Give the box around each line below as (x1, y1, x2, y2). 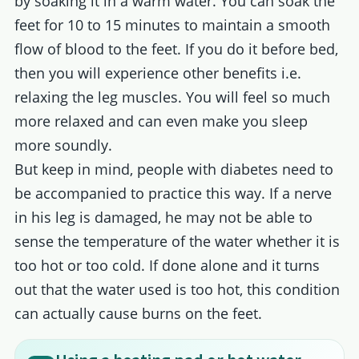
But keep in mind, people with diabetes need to (14, 159, 333, 179)
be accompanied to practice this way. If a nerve (14, 183, 332, 203)
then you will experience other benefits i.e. (14, 63, 301, 83)
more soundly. (14, 135, 112, 155)
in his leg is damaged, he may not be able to (14, 207, 313, 227)
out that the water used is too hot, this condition (14, 279, 340, 299)
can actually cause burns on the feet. (14, 303, 262, 323)
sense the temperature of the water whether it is (14, 231, 340, 251)
